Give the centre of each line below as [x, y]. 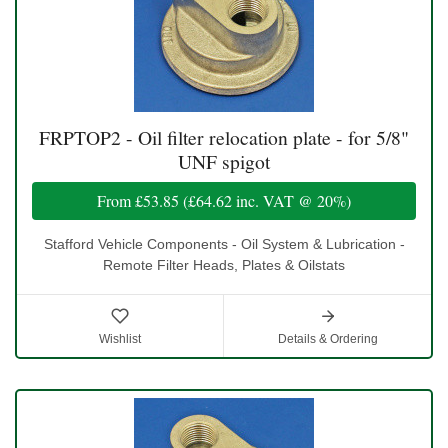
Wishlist [120, 338]
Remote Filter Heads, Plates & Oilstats [224, 264]
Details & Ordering [327, 338]
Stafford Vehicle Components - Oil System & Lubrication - [224, 243]
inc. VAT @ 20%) [291, 200]
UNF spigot [224, 161]
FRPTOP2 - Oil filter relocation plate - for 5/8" [224, 137]
